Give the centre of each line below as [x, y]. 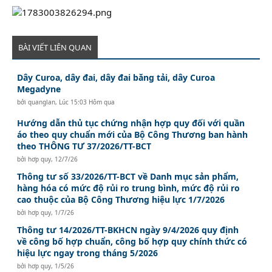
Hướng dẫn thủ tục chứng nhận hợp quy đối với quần [131, 123]
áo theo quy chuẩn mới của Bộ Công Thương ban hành [133, 134]
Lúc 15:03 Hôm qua [87, 102]
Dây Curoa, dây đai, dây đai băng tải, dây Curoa [116, 77]
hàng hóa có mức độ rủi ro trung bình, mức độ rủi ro [129, 188]
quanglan [42, 102]
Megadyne [39, 89]
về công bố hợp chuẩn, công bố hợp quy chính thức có [132, 241]
